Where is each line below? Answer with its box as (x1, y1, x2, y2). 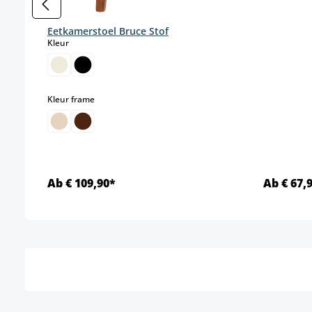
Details (124, 223, 166, 241)
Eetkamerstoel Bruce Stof (47, 24, 169, 38)
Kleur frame (47, 93, 95, 106)
